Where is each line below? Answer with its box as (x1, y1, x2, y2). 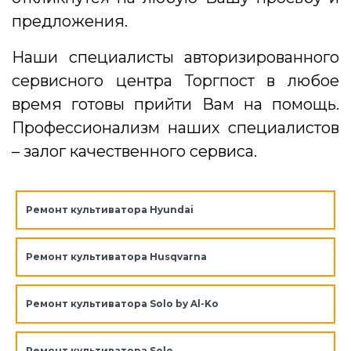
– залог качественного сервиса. (12, 141, 257, 161)
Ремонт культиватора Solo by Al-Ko (25, 297, 219, 309)
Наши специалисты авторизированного (12, 47, 339, 67)
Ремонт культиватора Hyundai (25, 203, 194, 215)
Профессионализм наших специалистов (12, 118, 339, 137)
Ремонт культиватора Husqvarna (25, 250, 207, 262)
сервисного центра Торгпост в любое (12, 71, 339, 90)
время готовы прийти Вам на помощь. (12, 94, 339, 114)
